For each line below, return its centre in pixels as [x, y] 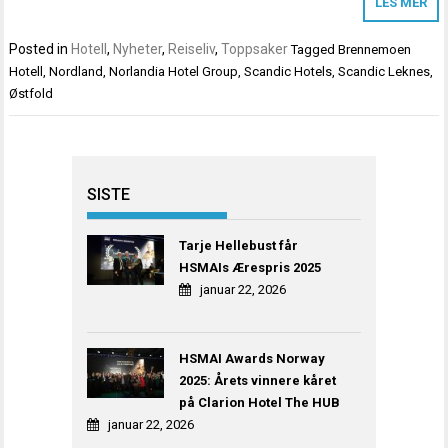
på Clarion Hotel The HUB [260, 402]
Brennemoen [375, 50]
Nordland [76, 72]
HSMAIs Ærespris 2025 [250, 267]
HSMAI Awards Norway [252, 358]
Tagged [315, 50]
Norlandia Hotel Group [174, 72]
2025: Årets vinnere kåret [258, 380]
